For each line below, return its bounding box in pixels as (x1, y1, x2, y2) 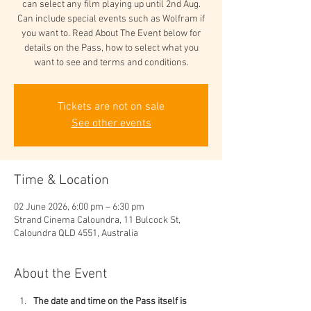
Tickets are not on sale (58, 100, 165, 114)
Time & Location (14, 172, 109, 189)
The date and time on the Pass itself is (33, 296, 189, 308)
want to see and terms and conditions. (33, 57, 189, 69)
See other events (71, 117, 151, 131)
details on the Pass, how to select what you (24, 42, 199, 54)
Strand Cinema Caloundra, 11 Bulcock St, (14, 215, 180, 226)
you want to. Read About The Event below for (21, 28, 201, 40)
